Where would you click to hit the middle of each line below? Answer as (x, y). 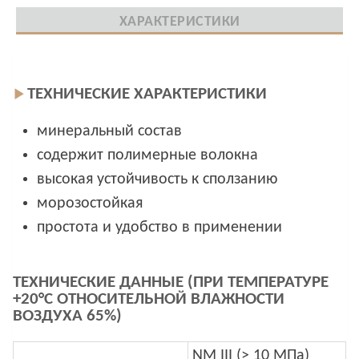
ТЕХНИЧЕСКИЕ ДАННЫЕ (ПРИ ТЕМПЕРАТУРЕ (171, 282)
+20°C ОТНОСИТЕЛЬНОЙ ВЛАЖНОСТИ (149, 299)
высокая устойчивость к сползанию (157, 180)
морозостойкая (90, 204)
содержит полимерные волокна (147, 156)
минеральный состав (109, 132)
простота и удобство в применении (159, 228)
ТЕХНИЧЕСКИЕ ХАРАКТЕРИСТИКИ (147, 94)
